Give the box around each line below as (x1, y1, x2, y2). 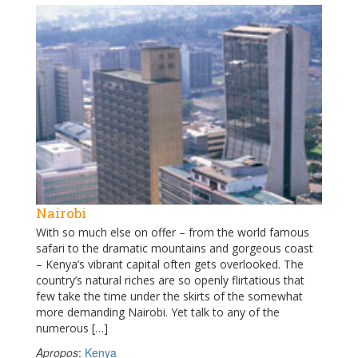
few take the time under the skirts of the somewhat (36, 288, 303, 304)
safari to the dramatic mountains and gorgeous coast (36, 240, 313, 256)
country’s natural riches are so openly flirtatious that (36, 272, 304, 288)
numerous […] (36, 320, 108, 336)
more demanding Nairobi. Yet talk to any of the (36, 304, 280, 320)
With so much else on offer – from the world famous (36, 224, 309, 240)
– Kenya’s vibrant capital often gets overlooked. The (36, 256, 304, 272)
